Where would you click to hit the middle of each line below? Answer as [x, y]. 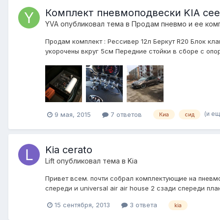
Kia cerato [69, 150]
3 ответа [142, 205]
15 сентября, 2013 [82, 205]
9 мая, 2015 [73, 114]
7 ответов [125, 114]
